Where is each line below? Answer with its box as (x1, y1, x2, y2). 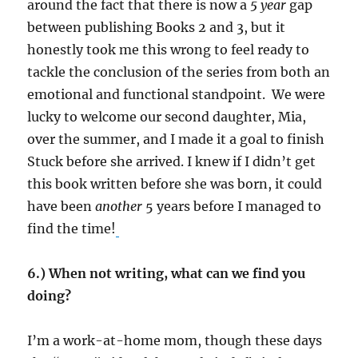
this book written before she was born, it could (27, 175, 323, 192)
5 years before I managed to (142, 197, 322, 214)
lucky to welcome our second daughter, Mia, (27, 108, 307, 125)
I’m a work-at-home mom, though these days (27, 332, 323, 348)
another (95, 197, 143, 214)
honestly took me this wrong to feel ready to (27, 41, 310, 58)
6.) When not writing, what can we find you (27, 265, 306, 281)
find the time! (27, 220, 117, 237)
